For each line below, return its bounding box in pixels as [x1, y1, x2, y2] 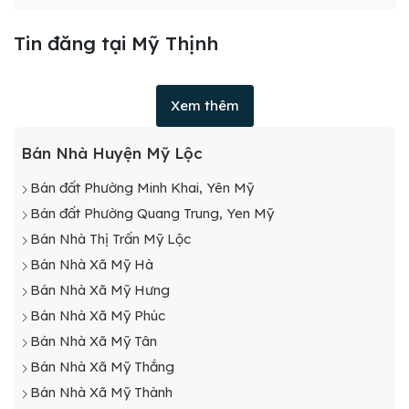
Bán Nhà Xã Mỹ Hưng [30, 281, 170, 299]
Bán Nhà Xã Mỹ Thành [30, 383, 173, 402]
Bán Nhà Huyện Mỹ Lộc [21, 143, 203, 163]
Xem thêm [170, 97, 239, 115]
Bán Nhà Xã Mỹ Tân [30, 332, 157, 351]
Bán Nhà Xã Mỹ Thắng [30, 358, 174, 376]
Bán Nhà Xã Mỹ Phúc [30, 307, 165, 325]
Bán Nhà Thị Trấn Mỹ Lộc [30, 230, 191, 248]
